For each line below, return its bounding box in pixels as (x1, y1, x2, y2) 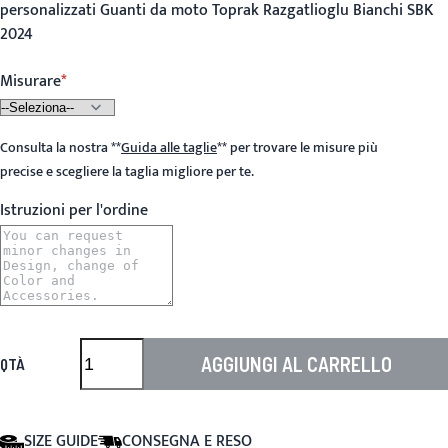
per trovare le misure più (227, 136, 378, 160)
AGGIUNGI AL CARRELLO (200, 352, 392, 376)
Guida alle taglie (121, 136, 217, 160)
